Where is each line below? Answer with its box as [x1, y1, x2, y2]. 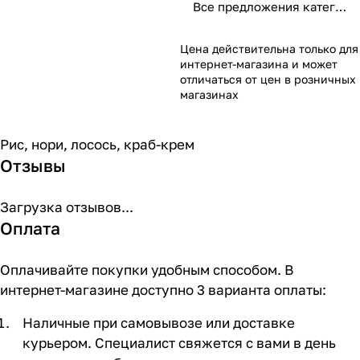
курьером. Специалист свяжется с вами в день [22, 333, 336, 351]
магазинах [180, 87, 239, 101]
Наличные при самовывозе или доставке [22, 313, 295, 331]
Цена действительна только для [180, 41, 358, 55]
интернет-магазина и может [180, 56, 337, 71]
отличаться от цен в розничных [180, 72, 356, 86]
